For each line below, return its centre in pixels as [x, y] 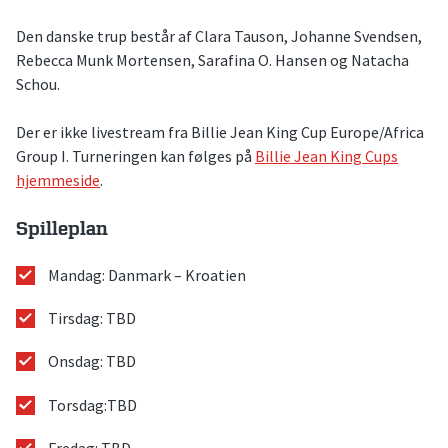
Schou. [38, 84]
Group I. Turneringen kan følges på [135, 156]
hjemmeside [58, 180]
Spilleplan [62, 230]
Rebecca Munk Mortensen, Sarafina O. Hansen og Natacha [212, 60]
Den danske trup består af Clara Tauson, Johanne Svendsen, [219, 36]
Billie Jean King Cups [326, 156]
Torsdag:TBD [92, 404]
